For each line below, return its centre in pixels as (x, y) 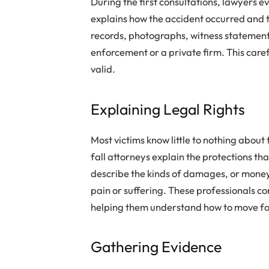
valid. (104, 69)
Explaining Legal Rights (168, 109)
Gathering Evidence (156, 247)
